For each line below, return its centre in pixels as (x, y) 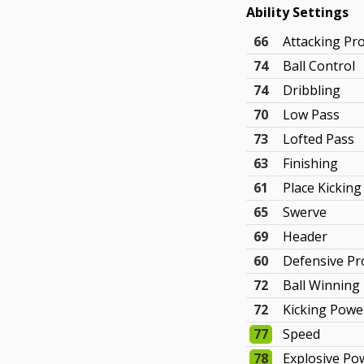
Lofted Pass (319, 139)
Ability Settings (298, 12)
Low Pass (312, 115)
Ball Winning (322, 285)
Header (305, 236)
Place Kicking (323, 188)
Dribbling (312, 90)
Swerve (305, 212)
